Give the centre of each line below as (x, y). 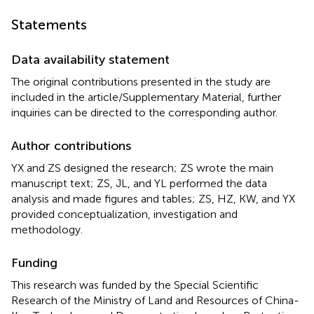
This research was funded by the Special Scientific (135, 285)
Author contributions (71, 145)
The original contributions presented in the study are (141, 81)
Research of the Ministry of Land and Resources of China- (155, 300)
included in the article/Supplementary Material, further (146, 97)
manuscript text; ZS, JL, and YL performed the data (139, 183)
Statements (49, 24)
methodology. (47, 229)
